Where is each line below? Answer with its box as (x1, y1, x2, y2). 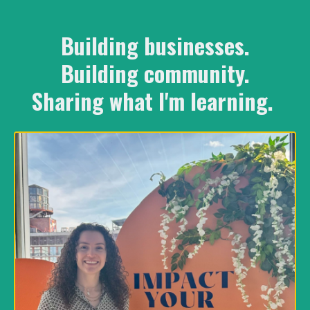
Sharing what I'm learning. (31, 84, 279, 117)
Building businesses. (60, 29, 250, 62)
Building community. (60, 57, 250, 89)
